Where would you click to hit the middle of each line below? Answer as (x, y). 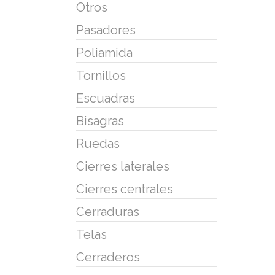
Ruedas (98, 143)
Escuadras (106, 98)
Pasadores (106, 30)
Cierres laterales (123, 166)
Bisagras (100, 121)
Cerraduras (108, 211)
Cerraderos (108, 257)
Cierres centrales (125, 189)
